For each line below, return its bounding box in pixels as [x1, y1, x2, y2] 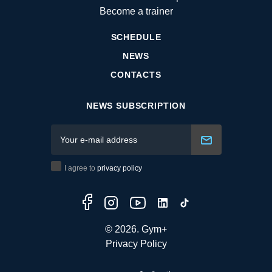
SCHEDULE [110, 32, 161, 42]
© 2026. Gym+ [105, 224, 167, 235]
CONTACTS [110, 70, 161, 80]
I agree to [64, 164, 97, 173]
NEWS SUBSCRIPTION [86, 101, 186, 111]
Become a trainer [99, 6, 173, 17]
